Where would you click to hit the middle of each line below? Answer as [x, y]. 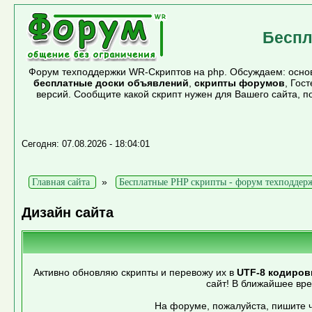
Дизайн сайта [67, 213]
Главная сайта [61, 182]
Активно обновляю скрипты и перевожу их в [135, 272]
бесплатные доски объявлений [111, 83]
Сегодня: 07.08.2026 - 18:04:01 [85, 144]
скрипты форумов [239, 83]
